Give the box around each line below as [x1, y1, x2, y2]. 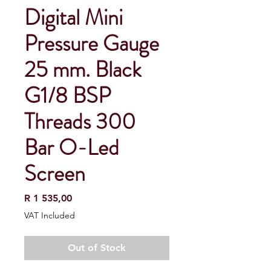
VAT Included [24, 209, 75, 221]
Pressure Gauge [24, 27, 159, 59]
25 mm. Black [24, 53, 141, 85]
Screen [24, 157, 85, 189]
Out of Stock [68, 241, 126, 253]
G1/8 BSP [24, 79, 111, 111]
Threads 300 [24, 105, 135, 137]
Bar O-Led [24, 131, 119, 163]
